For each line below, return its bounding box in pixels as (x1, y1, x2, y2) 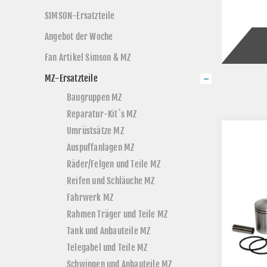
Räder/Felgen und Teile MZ (67, 158, 160, 170)
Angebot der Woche (45, 31, 113, 42)
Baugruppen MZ (67, 91, 122, 103)
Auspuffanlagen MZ (67, 141, 135, 153)
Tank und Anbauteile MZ (67, 225, 151, 237)
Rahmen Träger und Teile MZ (67, 208, 168, 220)
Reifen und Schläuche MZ (67, 175, 155, 187)
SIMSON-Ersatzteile (45, 10, 115, 21)
